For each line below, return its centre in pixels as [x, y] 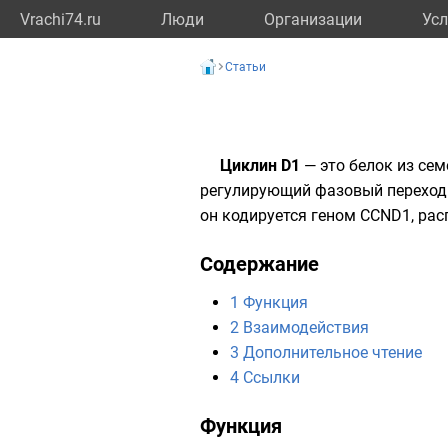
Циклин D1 [260, 165]
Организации [313, 19]
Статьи [245, 67]
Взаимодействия [306, 327]
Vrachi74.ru [60, 19]
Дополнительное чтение [332, 352]
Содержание [259, 264]
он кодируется [255, 215]
